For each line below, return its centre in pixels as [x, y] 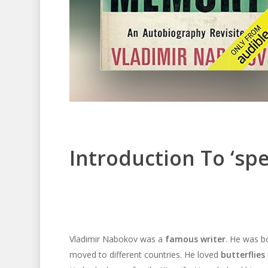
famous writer [195, 239]
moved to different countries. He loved [145, 255]
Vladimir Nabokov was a [117, 239]
